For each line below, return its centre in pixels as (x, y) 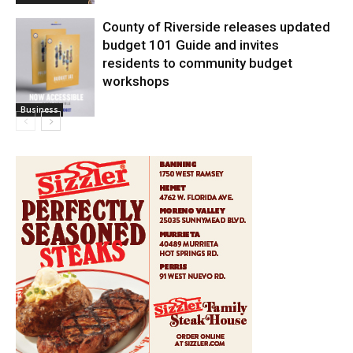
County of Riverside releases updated (216, 27)
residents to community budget (197, 63)
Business (39, 110)
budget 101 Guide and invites (191, 45)
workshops (136, 82)
